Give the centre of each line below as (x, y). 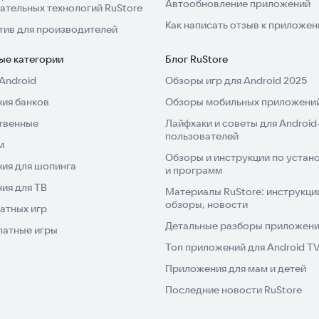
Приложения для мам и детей (236, 269)
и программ (194, 171)
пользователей (202, 136)
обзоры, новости (206, 205)
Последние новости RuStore (234, 290)
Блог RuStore (197, 59)
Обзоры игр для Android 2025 (236, 81)
